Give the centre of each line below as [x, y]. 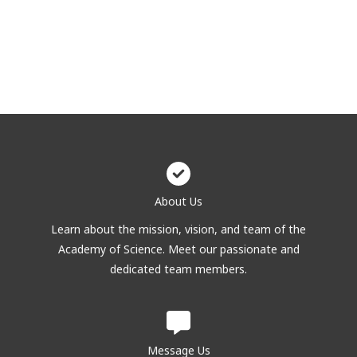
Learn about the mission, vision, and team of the [178, 229]
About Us [178, 201]
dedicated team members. [178, 269]
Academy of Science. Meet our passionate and [178, 249]
